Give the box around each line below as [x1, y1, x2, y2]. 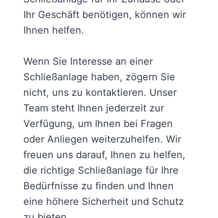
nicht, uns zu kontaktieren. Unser [23, 87, 177, 99]
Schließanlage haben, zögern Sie [23, 71, 175, 83]
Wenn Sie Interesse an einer [23, 55, 153, 68]
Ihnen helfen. [23, 24, 84, 36]
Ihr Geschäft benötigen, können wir [23, 9, 186, 21]
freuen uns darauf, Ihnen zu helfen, [23, 149, 185, 161]
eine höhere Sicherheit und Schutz [23, 196, 184, 208]
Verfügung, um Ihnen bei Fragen [23, 118, 173, 130]
